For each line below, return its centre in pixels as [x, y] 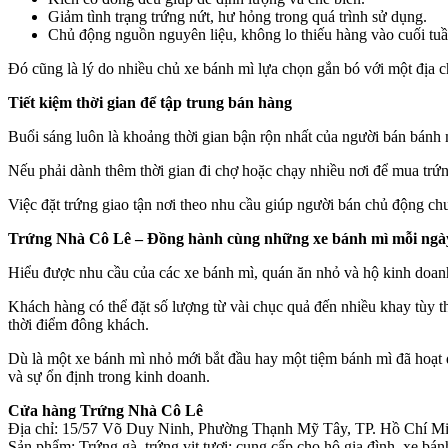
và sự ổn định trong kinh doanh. [109, 377]
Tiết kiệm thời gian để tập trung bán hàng [150, 103]
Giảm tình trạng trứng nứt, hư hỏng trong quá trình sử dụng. [237, 17]
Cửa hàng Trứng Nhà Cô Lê [105, 411]
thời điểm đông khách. [78, 325]
